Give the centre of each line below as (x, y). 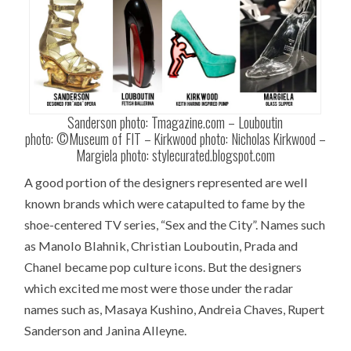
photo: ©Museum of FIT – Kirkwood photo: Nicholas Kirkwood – (175, 138)
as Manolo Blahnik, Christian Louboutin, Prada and (161, 245)
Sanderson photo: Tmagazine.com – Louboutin (175, 122)
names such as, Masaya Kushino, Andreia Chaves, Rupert (175, 309)
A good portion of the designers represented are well (166, 182)
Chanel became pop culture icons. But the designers (163, 266)
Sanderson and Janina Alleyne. (106, 330)
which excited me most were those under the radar (159, 288)
